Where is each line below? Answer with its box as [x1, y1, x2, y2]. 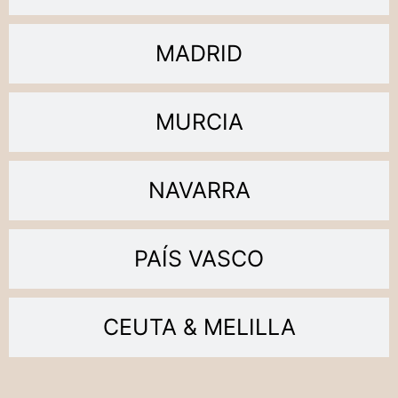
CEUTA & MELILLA [102, 313, 296, 340]
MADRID [155, 39, 243, 67]
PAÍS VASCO [134, 244, 264, 272]
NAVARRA [147, 176, 251, 203]
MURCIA [155, 107, 243, 135]
